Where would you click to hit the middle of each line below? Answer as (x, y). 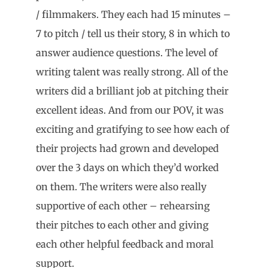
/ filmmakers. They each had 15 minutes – (133, 14)
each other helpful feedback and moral (125, 244)
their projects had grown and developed (127, 148)
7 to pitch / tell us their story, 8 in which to (133, 33)
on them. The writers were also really (121, 186)
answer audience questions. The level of (127, 52)
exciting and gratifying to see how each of (133, 129)
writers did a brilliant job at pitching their (132, 91)
